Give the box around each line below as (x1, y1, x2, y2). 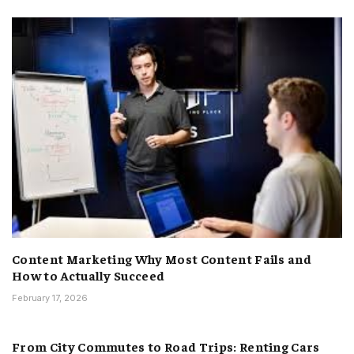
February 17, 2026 (12, 292, 88, 304)
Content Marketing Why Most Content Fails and (12, 250, 312, 267)
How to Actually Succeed (12, 267, 165, 284)
